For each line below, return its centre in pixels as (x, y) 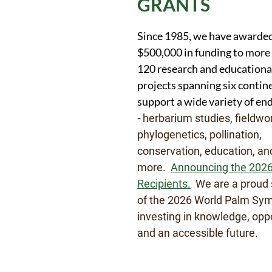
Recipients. (164, 184)
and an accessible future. (198, 233)
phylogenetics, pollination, (199, 134)
